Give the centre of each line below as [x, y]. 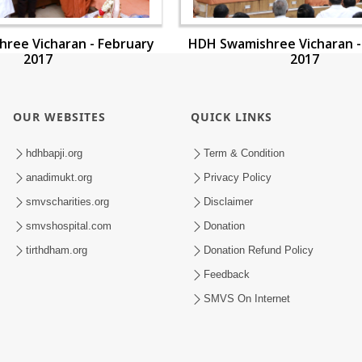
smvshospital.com [69, 226]
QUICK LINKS [232, 116]
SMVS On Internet [247, 299]
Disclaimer [228, 202]
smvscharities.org [67, 202]
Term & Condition [244, 154]
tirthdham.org [57, 250]
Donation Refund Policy [259, 250]
